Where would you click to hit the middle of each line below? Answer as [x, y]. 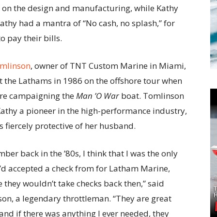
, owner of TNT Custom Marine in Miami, [108, 66]
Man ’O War [98, 96]
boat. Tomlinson [152, 96]
